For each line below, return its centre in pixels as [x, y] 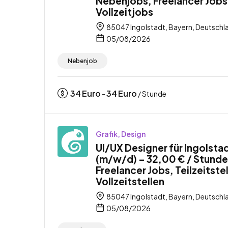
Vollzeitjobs [124, 11]
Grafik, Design [121, 134]
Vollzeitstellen [130, 181]
